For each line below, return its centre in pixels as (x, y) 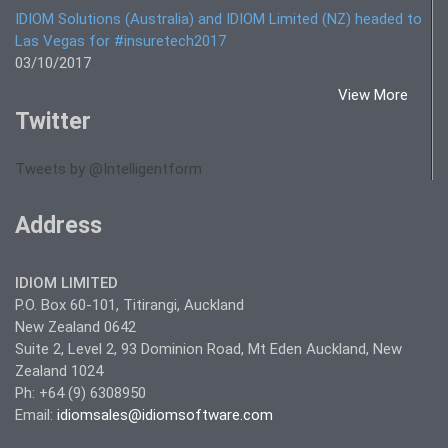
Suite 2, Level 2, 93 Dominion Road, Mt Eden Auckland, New (208, 349)
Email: (36, 415)
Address (58, 225)
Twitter (53, 121)
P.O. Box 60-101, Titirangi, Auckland (129, 305)
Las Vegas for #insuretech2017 (120, 41)
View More (373, 95)
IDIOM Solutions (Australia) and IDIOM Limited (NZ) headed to (218, 19)
